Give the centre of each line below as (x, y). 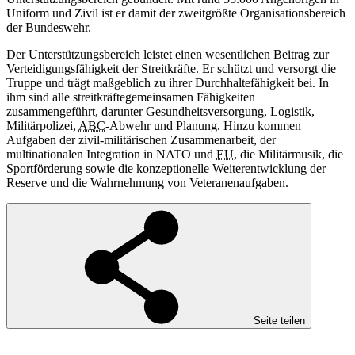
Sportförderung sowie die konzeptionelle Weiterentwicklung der (166, 169)
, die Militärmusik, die (288, 155)
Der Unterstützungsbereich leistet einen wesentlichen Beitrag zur (168, 55)
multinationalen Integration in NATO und (111, 155)
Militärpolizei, (42, 126)
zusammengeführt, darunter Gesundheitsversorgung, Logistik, (160, 112)
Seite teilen (279, 321)
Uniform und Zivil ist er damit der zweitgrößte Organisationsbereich (176, 13)
